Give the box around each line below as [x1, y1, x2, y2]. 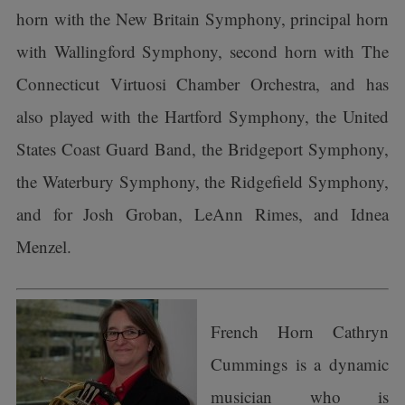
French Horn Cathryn [210, 320, 390, 343]
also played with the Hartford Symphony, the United [15, 105, 390, 127]
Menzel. [15, 235, 71, 258]
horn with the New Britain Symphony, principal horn [15, 7, 390, 30]
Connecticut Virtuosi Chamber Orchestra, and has [15, 72, 390, 95]
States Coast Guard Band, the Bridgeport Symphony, [15, 137, 390, 160]
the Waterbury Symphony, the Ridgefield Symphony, [15, 170, 390, 193]
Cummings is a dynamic [210, 353, 390, 375]
